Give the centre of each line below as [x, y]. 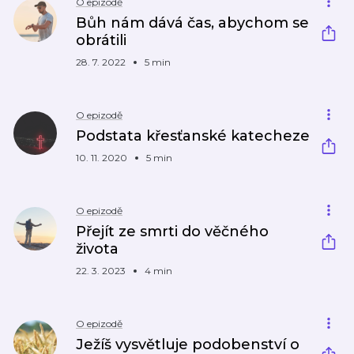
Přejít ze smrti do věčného [172, 232]
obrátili [101, 40]
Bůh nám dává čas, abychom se [192, 23]
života [97, 249]
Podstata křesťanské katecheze [193, 136]
